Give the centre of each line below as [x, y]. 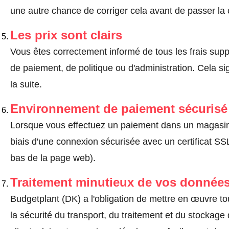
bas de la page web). [53, 158]
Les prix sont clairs [66, 35]
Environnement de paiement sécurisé [119, 109]
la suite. [26, 85]
